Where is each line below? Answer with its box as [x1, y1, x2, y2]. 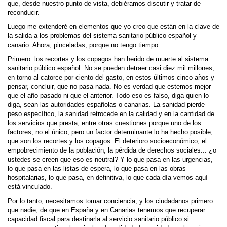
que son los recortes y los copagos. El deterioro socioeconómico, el [8, 138, 207, 145]
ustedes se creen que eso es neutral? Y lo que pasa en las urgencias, [8, 156, 213, 163]
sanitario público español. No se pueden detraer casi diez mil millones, [8, 65, 214, 72]
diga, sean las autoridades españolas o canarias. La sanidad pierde [8, 101, 205, 108]
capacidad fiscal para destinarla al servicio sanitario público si [8, 216, 189, 223]
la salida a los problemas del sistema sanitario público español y [8, 32, 197, 40]
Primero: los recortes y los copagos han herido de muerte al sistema [8, 56, 208, 63]
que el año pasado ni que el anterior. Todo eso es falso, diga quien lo [8, 92, 209, 99]
